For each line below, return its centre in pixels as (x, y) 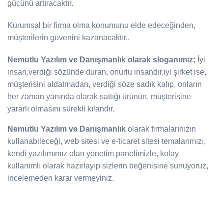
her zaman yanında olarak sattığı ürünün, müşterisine (99, 96)
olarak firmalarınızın (161, 129)
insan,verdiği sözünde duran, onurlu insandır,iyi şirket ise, (107, 72)
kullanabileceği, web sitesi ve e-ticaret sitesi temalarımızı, (107, 141)
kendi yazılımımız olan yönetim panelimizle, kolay (93, 153)
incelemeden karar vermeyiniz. (61, 178)
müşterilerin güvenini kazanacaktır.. (69, 38)
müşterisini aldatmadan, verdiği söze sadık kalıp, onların (105, 84)
